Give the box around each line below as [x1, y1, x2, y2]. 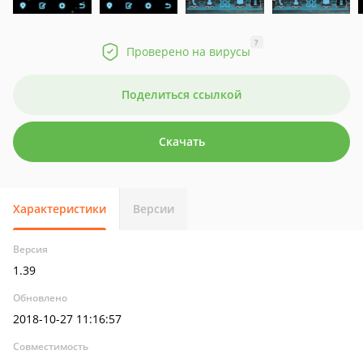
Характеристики [13, 201, 106, 216]
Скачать [158, 134, 205, 149]
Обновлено [13, 291, 67, 305]
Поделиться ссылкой [122, 87, 241, 102]
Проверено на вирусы [126, 44, 250, 59]
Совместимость [13, 340, 88, 353]
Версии [133, 201, 174, 216]
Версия [13, 242, 48, 256]
